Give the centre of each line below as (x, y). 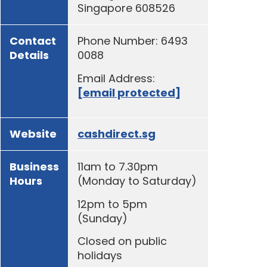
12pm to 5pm (112, 204)
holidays (100, 256)
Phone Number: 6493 (133, 41)
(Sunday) (103, 218)
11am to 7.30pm (118, 167)
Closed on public (122, 241)
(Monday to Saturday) (137, 181)
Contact (33, 41)
